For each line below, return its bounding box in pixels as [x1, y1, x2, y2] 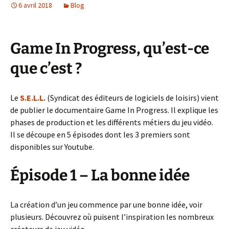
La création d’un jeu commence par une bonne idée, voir [10, 199, 202, 210]
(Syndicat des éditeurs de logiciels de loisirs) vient [45, 93, 219, 103]
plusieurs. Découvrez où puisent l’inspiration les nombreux [10, 212, 214, 222]
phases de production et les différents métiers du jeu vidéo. [10, 117, 213, 128]
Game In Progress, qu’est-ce [10, 39, 209, 58]
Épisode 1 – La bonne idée [10, 166, 190, 185]
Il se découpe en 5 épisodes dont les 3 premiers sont [10, 129, 190, 140]
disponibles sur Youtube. [10, 142, 94, 152]
